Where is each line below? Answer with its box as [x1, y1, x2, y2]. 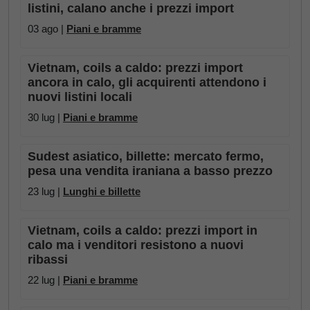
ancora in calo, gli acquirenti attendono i [28, 75, 266, 89]
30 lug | [28, 111, 63, 123]
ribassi [28, 253, 68, 266]
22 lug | [28, 274, 63, 286]
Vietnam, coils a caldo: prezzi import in [28, 224, 257, 237]
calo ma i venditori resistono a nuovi [28, 238, 244, 252]
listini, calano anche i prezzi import [28, 1, 234, 15]
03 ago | [28, 23, 66, 35]
